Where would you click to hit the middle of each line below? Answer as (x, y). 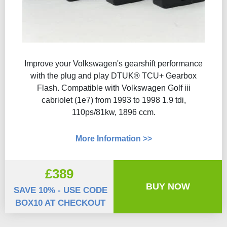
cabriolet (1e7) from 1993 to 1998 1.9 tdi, (113, 100)
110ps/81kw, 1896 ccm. (113, 112)
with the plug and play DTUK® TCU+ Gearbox (113, 76)
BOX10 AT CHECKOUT (60, 203)
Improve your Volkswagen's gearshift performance (113, 64)
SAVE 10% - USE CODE (60, 190)
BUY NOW (168, 186)
